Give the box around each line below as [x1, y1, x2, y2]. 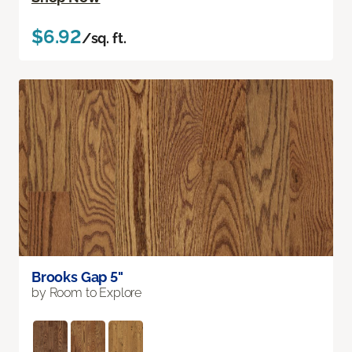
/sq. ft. [81, 30, 126, 47]
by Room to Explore [31, 285, 142, 301]
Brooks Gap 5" [31, 269, 123, 286]
